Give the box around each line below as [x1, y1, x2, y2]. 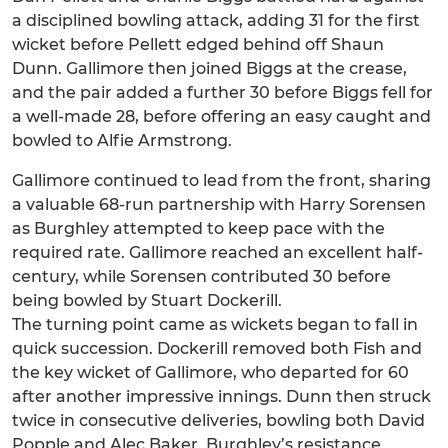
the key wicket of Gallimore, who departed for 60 [12, 363, 409, 383]
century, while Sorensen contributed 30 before [12, 267, 391, 287]
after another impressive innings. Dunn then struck [12, 387, 431, 407]
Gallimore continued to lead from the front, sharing [12, 171, 431, 191]
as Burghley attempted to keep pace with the [12, 219, 385, 239]
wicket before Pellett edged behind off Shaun [12, 35, 384, 55]
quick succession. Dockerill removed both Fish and [12, 339, 422, 359]
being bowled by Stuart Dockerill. [12, 291, 282, 311]
